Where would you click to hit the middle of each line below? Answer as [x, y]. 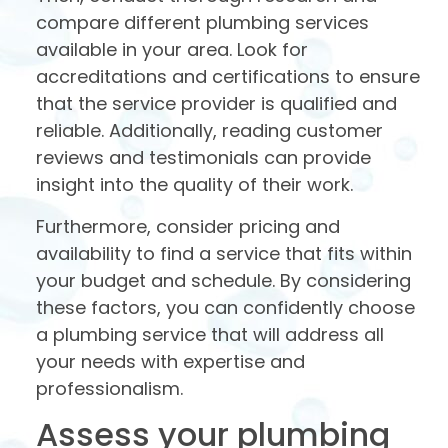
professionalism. [109, 388]
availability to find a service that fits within [224, 253]
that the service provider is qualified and [216, 104]
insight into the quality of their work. [194, 185]
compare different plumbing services [202, 23]
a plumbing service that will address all [210, 334]
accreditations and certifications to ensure [228, 77]
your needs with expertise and [170, 361]
